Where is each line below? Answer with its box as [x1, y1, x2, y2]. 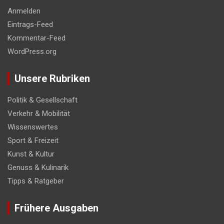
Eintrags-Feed [7, 19, 53, 29]
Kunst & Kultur [7, 149, 54, 158]
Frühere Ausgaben [14, 201, 98, 214]
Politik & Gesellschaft [7, 95, 77, 104]
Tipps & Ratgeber [7, 176, 64, 185]
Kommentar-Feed [7, 33, 65, 42]
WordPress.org [7, 46, 56, 56]
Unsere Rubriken [14, 72, 90, 84]
